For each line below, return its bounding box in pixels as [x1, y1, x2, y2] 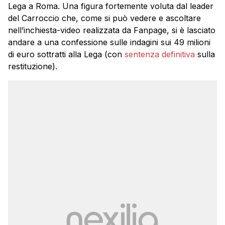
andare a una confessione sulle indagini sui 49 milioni [8, 37, 210, 47]
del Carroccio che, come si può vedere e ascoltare [8, 13, 201, 23]
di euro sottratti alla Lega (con [8, 49, 125, 59]
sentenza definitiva [125, 49, 195, 59]
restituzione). [8, 61, 57, 71]
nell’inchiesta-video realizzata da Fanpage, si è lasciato [8, 25, 215, 35]
